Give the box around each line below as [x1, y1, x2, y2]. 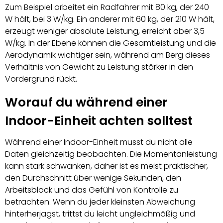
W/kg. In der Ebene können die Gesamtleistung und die [5, 37, 216, 49]
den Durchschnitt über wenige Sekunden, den [5, 172, 181, 184]
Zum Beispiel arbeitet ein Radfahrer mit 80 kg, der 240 [5, 1, 209, 13]
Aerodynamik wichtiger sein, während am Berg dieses [5, 49, 210, 61]
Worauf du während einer [5, 94, 168, 111]
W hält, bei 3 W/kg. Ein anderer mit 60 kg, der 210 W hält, [5, 13, 215, 25]
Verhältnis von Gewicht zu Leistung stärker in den [5, 61, 193, 73]
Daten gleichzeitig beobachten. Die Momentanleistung [5, 148, 217, 160]
